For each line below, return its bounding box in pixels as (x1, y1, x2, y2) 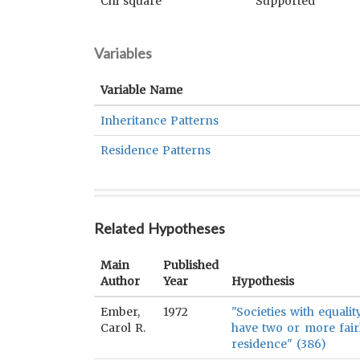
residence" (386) (231, 337, 327, 351)
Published (163, 258, 219, 272)
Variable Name (100, 83, 183, 97)
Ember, (100, 305, 140, 319)
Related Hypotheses (94, 219, 226, 237)
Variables (94, 44, 152, 62)
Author (100, 274, 140, 288)
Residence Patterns (100, 143, 211, 157)
